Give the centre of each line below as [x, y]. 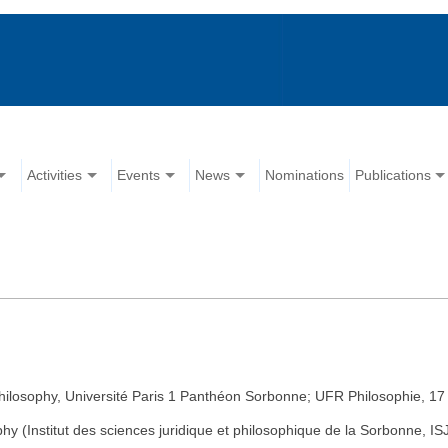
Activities [55, 175]
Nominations [305, 175]
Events [139, 175]
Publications [393, 175]
